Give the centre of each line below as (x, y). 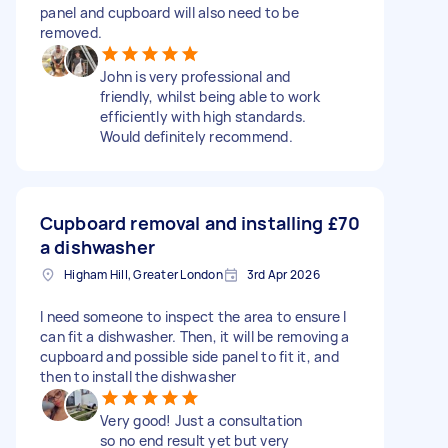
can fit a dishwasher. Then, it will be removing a (195, 336)
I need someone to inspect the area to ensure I (193, 316)
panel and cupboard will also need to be (169, 12)
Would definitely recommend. (196, 136)
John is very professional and (195, 76)
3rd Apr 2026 (283, 274)
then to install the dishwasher (138, 376)
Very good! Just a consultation (201, 420)
